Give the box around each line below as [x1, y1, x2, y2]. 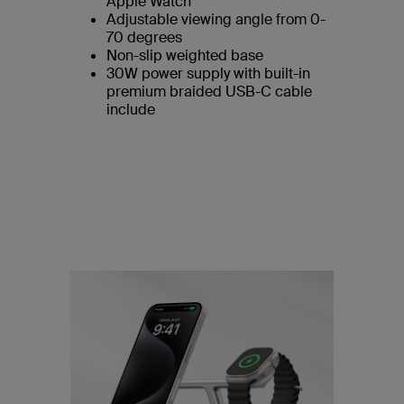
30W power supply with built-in [106, 64, 310, 84]
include [106, 100, 155, 120]
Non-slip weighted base [106, 46, 263, 66]
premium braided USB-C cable [106, 82, 312, 102]
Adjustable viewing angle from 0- [106, 10, 326, 30]
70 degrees [106, 28, 182, 48]
